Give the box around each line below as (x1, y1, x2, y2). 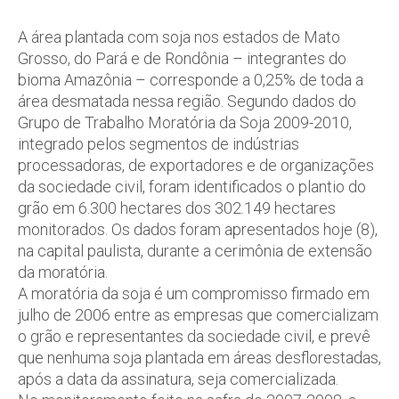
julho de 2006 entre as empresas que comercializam (18, 305, 379, 324)
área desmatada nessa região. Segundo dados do (18, 92, 356, 110)
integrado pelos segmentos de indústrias (18, 134, 299, 153)
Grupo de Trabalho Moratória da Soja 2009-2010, (18, 113, 352, 132)
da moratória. (18, 263, 108, 281)
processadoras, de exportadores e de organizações (18, 156, 374, 175)
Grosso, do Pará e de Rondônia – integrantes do (18, 49, 346, 68)
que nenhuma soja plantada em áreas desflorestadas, (18, 348, 381, 367)
